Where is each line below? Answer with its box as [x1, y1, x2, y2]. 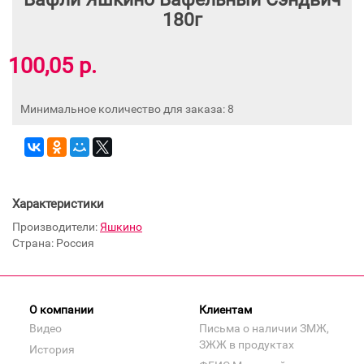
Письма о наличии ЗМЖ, [199, 321, 329, 335]
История [29, 342, 75, 356]
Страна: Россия [12, 236, 94, 249]
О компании [29, 302, 93, 316]
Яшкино [100, 219, 142, 233]
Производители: [12, 219, 100, 233]
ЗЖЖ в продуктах [199, 337, 294, 351]
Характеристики [12, 196, 104, 211]
